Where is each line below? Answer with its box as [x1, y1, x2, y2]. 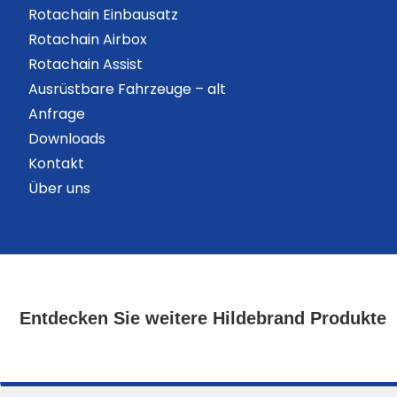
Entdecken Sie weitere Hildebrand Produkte [19, 308, 386, 329]
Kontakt [28, 153, 84, 174]
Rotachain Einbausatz [28, 4, 178, 25]
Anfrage [28, 104, 85, 124]
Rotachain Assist [28, 54, 143, 74]
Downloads [28, 128, 105, 149]
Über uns [28, 178, 90, 198]
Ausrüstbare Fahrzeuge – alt [28, 79, 226, 99]
